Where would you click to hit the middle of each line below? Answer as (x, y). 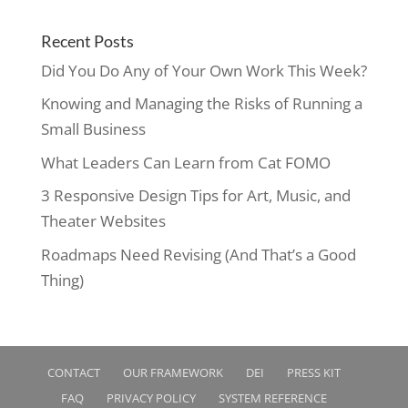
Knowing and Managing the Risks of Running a (201, 104)
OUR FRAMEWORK (173, 372)
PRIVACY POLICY (151, 398)
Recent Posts (87, 41)
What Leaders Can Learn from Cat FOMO (185, 162)
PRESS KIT (313, 372)
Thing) (62, 280)
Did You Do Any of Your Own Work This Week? (204, 70)
